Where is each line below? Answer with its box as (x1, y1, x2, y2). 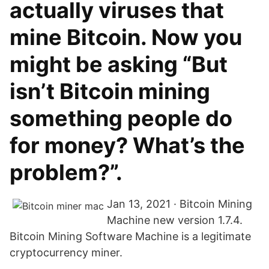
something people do (10, 105, 232, 131)
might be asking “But (10, 51, 228, 77)
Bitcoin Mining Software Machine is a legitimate (10, 230, 251, 243)
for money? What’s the (10, 132, 245, 159)
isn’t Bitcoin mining (10, 78, 210, 104)
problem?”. (10, 159, 122, 186)
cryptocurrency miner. (10, 246, 122, 259)
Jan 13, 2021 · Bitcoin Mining (107, 198, 252, 210)
